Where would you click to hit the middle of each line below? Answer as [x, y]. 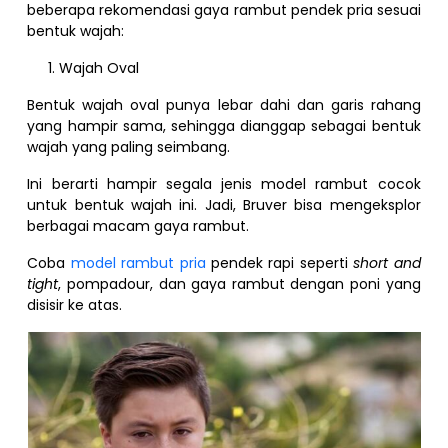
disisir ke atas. [77, 304]
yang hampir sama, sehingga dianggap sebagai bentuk [224, 125]
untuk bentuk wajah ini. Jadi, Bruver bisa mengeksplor [224, 204]
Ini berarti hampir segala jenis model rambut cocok [224, 183]
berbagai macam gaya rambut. [138, 225]
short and [387, 262]
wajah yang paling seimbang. [129, 146]
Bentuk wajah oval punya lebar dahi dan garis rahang [224, 104]
